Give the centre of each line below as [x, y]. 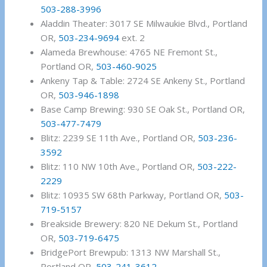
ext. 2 [132, 38]
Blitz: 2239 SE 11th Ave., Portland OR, [119, 138]
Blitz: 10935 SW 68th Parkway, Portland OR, [133, 195]
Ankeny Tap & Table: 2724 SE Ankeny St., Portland [143, 81]
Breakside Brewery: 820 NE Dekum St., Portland [139, 224]
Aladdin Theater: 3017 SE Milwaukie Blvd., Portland [144, 24]
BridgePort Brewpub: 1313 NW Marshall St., [131, 252]
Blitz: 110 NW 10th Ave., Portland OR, [119, 167]
